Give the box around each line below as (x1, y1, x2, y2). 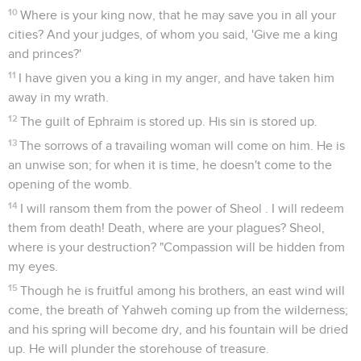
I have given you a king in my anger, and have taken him (19, 71, 335, 85)
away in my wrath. (8, 90, 109, 104)
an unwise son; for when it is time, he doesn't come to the (8, 158, 332, 172)
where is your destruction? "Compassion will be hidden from (8, 240, 345, 254)
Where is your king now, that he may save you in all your (20, 8, 337, 22)
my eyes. (8, 259, 58, 273)
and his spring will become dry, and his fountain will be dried (8, 322, 348, 336)
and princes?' (8, 47, 81, 60)
